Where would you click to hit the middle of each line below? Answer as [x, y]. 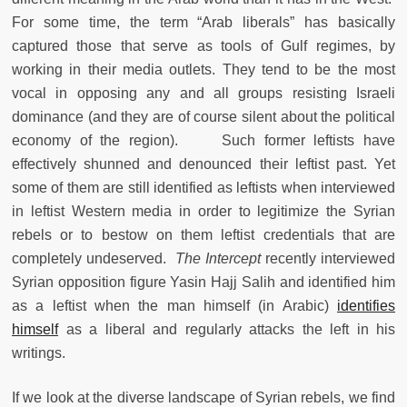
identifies [366, 306]
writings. [39, 353]
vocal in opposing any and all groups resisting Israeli [203, 94]
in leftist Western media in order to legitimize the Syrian [203, 212]
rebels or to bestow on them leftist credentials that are [203, 235]
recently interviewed [328, 259]
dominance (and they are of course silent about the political [203, 117]
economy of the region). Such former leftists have [203, 141]
